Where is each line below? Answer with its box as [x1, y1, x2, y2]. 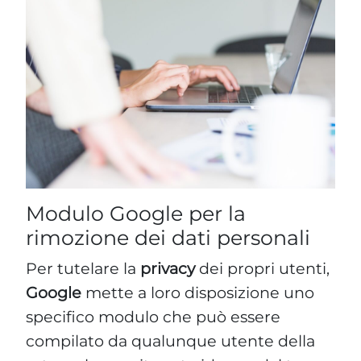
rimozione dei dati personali [26, 225, 310, 250]
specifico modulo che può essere [26, 306, 280, 326]
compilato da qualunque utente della [26, 330, 315, 351]
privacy [140, 258, 195, 278]
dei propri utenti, [195, 258, 330, 278]
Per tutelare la [26, 258, 140, 278]
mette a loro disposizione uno [81, 282, 314, 302]
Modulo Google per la [26, 201, 246, 226]
